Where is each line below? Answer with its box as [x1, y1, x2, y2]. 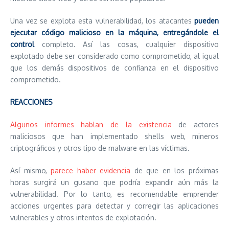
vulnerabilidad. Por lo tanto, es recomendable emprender [10, 190, 219, 198]
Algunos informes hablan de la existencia [10, 120, 172, 129]
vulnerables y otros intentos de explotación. [10, 213, 156, 222]
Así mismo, [10, 166, 51, 175]
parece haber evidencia [51, 166, 131, 175]
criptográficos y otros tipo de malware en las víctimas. [10, 144, 190, 152]
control [10, 40, 34, 49]
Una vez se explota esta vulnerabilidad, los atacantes [10, 16, 194, 25]
